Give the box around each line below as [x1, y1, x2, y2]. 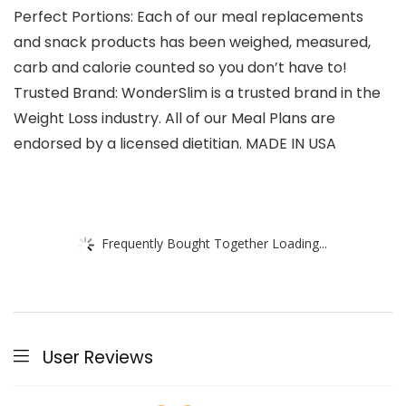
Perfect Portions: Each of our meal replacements [14, 6, 363, 28]
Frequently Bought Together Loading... [101, 234, 327, 252]
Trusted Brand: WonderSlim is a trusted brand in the [14, 82, 381, 104]
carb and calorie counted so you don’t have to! [14, 57, 347, 79]
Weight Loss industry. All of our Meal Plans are [14, 108, 335, 130]
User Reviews [43, 345, 153, 371]
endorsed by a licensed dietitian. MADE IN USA [14, 133, 336, 155]
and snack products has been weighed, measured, [14, 32, 371, 53]
